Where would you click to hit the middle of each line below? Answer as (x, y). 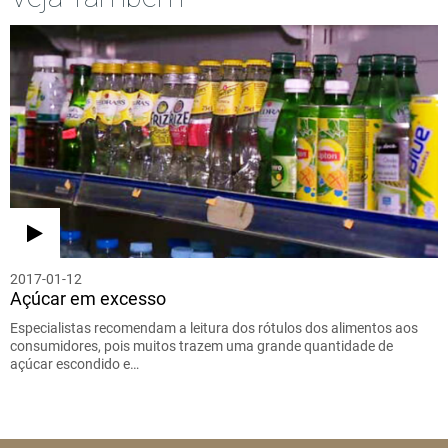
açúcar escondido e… (74, 363)
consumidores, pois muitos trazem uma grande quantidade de (201, 345)
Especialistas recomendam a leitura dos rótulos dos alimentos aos (214, 327)
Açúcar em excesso (88, 298)
